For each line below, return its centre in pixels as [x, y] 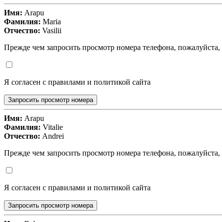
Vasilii [51, 31]
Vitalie [52, 127]
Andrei [52, 136]
